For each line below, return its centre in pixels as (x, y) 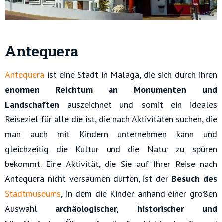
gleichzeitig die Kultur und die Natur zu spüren (111, 149)
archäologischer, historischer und (137, 208)
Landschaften (32, 104)
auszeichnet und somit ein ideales (138, 104)
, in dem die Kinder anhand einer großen (139, 193)
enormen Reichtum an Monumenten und (111, 89)
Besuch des (194, 178)
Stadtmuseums (33, 193)
